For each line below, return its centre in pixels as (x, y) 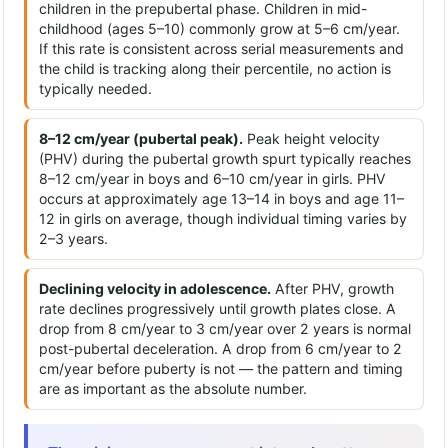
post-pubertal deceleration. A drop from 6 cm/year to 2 (220, 349)
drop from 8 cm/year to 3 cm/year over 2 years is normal (225, 329)
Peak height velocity (311, 139)
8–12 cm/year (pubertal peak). (141, 139)
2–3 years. (73, 239)
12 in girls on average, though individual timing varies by (223, 219)
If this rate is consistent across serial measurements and (221, 49)
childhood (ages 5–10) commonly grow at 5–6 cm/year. (219, 29)
